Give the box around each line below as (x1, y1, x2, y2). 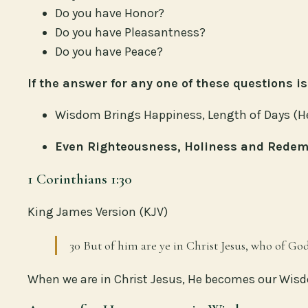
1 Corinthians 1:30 (27, 170, 132, 188)
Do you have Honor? (55, 5, 164, 21)
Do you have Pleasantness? (55, 24, 206, 40)
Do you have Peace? (55, 43, 163, 59)
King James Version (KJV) (27, 203, 168, 219)
